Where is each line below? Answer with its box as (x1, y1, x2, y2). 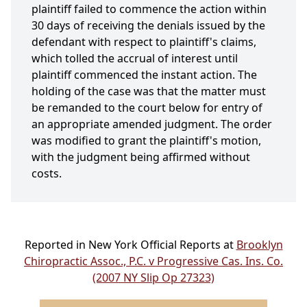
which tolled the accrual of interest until (32, 51, 238, 66)
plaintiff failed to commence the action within (32, 1, 267, 17)
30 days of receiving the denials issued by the (32, 18, 265, 34)
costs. (32, 166, 62, 182)
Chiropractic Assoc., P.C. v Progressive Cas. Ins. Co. (24, 254, 283, 269)
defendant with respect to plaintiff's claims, (32, 34, 256, 50)
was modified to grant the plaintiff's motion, (32, 133, 261, 149)
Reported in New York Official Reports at (24, 237, 236, 253)
